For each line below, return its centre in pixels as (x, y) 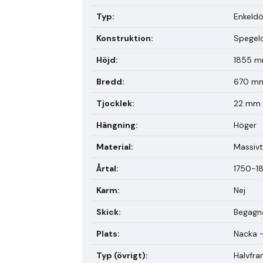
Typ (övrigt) (121, 255)
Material (114, 146)
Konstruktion (124, 38)
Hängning (116, 125)
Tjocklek (114, 103)
